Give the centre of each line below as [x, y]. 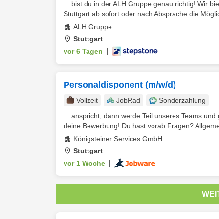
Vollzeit [87, 100]
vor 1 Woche [84, 163]
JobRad [128, 100]
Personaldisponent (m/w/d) [120, 85]
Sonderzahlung [182, 100]
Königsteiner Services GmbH [118, 139]
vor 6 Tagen [83, 51]
